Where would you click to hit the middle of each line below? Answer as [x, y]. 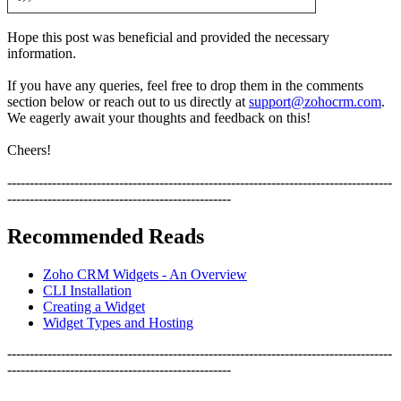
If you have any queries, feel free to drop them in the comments [185, 86]
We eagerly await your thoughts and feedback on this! [159, 118]
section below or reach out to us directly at [128, 102]
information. [43, 54]
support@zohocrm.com [315, 102]
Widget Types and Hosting [118, 323]
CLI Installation [87, 290]
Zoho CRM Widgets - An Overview [145, 274]
